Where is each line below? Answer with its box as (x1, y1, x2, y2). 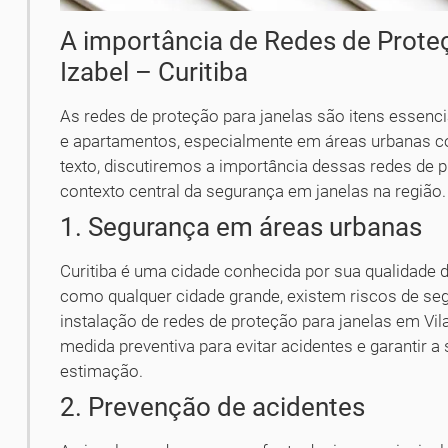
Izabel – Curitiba (60, 57, 249, 88)
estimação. (60, 361, 144, 382)
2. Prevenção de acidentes (60, 392, 366, 423)
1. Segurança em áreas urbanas (60, 212, 423, 243)
